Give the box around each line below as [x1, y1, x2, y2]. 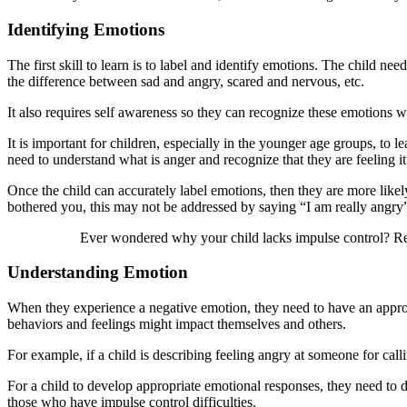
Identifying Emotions [7, 19, 164, 39]
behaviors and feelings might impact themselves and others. [7, 316, 346, 333]
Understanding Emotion [7, 263, 188, 283]
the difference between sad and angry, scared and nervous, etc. [7, 73, 364, 89]
